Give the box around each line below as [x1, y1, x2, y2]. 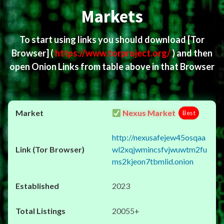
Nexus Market [121, 108, 176, 117]
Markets [81, 5, 143, 27]
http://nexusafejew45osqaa [112, 132, 205, 142]
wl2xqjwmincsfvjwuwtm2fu [112, 144, 207, 154]
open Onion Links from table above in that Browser [9, 61, 214, 72]
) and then [172, 47, 212, 58]
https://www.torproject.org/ [55, 47, 172, 58]
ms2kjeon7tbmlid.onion [112, 156, 193, 166]
